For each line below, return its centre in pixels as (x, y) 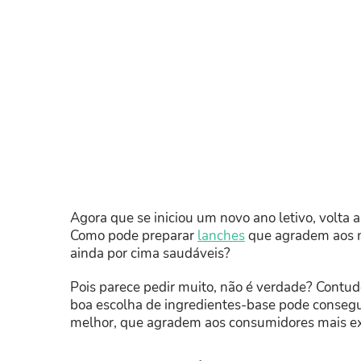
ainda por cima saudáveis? (150, 253)
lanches (221, 235)
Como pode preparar (134, 235)
